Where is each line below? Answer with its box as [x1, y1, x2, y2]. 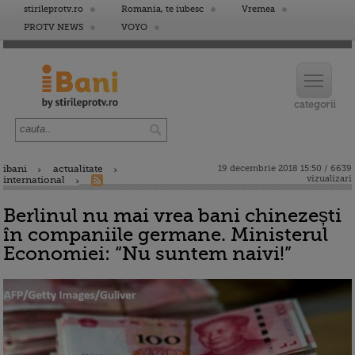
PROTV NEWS [24, 22, 83, 32]
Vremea [242, 4, 275, 14]
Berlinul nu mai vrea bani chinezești [3, 204, 342, 227]
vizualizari [307, 174, 352, 184]
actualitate [53, 163, 103, 174]
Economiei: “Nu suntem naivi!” [3, 242, 292, 265]
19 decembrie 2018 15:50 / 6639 [218, 163, 352, 174]
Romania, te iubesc [121, 4, 204, 14]
